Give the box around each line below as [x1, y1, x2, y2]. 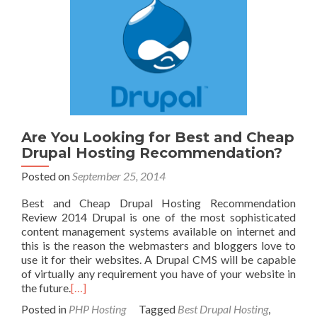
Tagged [139, 301, 178, 316]
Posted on [21, 168, 72, 183]
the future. [21, 280, 71, 294]
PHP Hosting [69, 301, 126, 316]
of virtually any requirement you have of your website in [21, 266, 296, 280]
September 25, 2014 [72, 168, 166, 183]
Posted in [21, 301, 69, 316]
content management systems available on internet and [21, 224, 296, 238]
